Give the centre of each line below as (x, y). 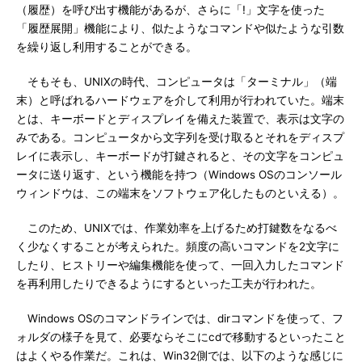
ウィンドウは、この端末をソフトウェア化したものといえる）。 (180, 193)
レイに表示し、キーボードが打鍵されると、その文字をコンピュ (180, 156)
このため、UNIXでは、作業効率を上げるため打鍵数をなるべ (177, 228)
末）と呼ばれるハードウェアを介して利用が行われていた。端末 (180, 100)
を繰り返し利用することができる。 (107, 47)
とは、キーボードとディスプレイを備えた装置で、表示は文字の (180, 119)
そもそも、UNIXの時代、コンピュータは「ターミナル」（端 (177, 82)
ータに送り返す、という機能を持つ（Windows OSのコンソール (179, 175)
